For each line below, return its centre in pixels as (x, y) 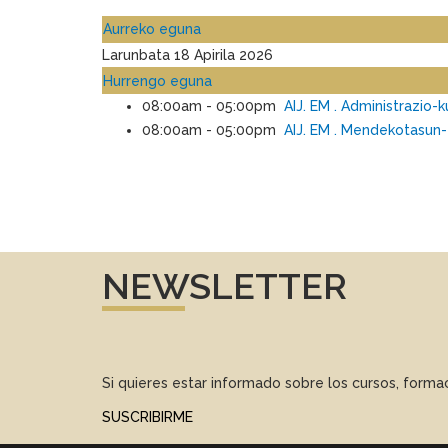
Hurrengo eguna (157, 81)
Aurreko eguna (152, 29)
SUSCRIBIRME (147, 417)
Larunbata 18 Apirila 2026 (187, 55)
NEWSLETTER (224, 286)
